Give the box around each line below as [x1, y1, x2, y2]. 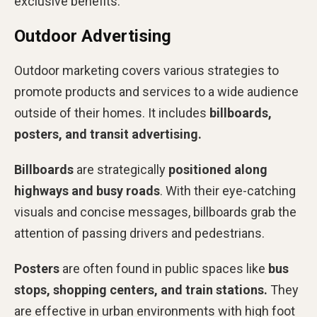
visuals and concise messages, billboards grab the [14, 204, 296, 219]
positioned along [168, 161, 267, 177]
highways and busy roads [14, 183, 160, 198]
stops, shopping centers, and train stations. [14, 282, 267, 297]
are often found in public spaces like [59, 260, 268, 276]
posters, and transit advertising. [14, 126, 202, 142]
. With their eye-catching [160, 183, 296, 198]
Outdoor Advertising [14, 25, 171, 46]
